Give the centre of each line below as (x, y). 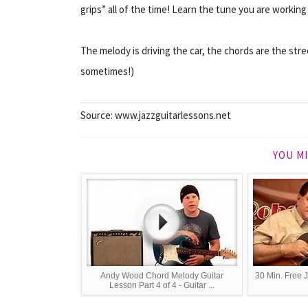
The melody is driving (126, 50)
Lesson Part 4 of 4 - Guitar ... (162, 285)
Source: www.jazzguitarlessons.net (156, 115)
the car (187, 50)
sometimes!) (107, 71)
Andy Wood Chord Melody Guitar (162, 275)
